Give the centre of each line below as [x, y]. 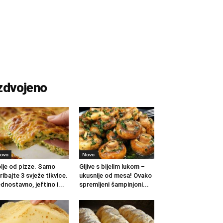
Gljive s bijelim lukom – [112, 167]
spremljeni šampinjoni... [114, 185]
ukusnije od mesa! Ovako [115, 176]
